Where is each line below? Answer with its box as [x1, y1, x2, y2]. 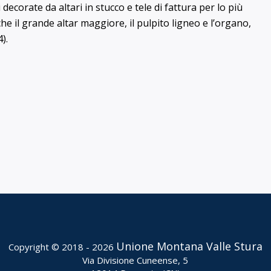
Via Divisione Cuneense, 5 [82, 254, 189, 266]
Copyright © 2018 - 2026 [8, 241, 116, 253]
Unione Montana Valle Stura [116, 239, 263, 253]
